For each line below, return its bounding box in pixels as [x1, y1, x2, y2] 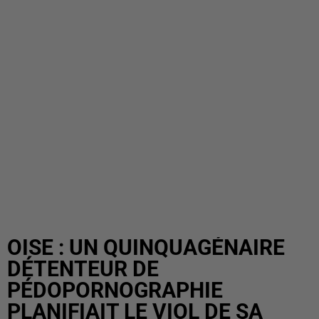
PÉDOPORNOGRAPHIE [7, 278, 223, 303]
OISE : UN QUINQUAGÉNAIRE [7, 235, 285, 260]
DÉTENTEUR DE [7, 256, 159, 281]
